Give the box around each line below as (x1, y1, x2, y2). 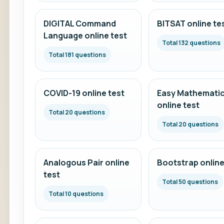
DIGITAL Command (43, 18, 116, 29)
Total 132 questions (161, 38, 220, 47)
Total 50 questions (161, 177, 218, 186)
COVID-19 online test (43, 87, 124, 98)
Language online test (43, 30, 127, 41)
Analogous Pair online (43, 157, 129, 168)
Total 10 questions (48, 189, 103, 198)
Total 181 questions (48, 50, 106, 59)
